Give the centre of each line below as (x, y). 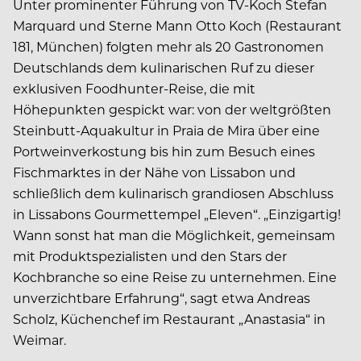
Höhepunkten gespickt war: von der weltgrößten (172, 109)
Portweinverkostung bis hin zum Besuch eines (164, 151)
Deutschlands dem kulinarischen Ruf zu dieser (164, 67)
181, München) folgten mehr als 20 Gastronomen (168, 46)
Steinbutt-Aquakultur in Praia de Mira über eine (166, 130)
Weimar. (39, 339)
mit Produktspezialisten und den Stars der (150, 255)
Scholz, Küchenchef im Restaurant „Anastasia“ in (169, 318)
